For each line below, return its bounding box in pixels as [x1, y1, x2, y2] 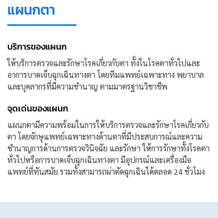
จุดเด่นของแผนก [7, 102, 68, 115]
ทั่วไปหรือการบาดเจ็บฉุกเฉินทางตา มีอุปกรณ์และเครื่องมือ [7, 155, 191, 165]
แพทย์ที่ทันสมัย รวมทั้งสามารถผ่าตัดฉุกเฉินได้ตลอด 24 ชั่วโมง [7, 166, 205, 177]
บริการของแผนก [7, 40, 67, 53]
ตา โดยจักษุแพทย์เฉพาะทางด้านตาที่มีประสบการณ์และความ [7, 131, 202, 142]
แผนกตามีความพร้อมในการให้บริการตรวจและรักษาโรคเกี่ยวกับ [7, 120, 209, 130]
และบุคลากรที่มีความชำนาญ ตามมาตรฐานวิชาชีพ [7, 81, 167, 91]
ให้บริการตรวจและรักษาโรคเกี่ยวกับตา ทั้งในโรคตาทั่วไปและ [7, 58, 200, 68]
